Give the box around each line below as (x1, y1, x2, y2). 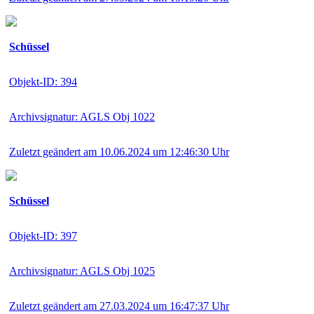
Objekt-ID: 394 (9, 75, 77, 88)
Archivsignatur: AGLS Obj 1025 (9, 264, 155, 277)
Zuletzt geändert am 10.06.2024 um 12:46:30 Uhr (9, 145, 229, 158)
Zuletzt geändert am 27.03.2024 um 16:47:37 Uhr (9, 299, 229, 312)
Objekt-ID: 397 (9, 229, 77, 242)
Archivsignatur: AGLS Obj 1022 (9, 110, 155, 123)
